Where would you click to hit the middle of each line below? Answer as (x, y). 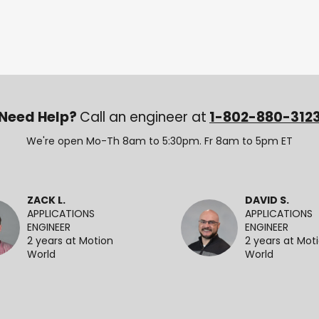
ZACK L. (46, 201)
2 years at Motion (70, 241)
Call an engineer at (143, 119)
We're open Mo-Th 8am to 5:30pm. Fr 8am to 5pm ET (159, 142)
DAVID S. (267, 201)
